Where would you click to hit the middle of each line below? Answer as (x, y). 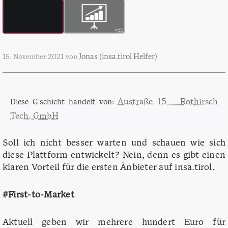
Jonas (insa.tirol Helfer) (118, 58)
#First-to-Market (38, 195)
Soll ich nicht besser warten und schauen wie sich (114, 144)
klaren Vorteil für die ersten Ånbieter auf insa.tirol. (110, 168)
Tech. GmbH (34, 117)
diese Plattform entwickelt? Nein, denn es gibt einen (114, 156)
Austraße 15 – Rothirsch (168, 103)
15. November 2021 (33, 58)
